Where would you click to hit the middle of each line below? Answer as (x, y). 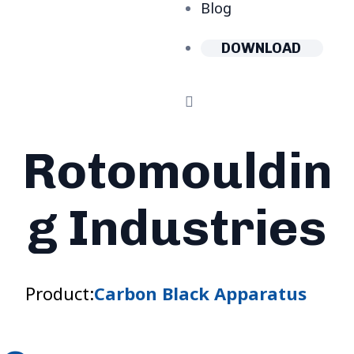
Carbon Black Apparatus (200, 293)
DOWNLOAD (261, 48)
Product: (60, 293)
